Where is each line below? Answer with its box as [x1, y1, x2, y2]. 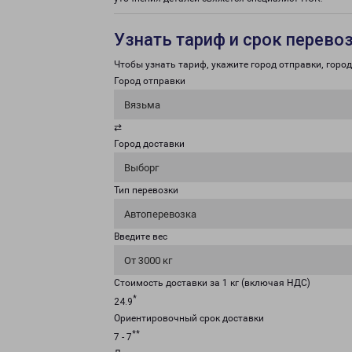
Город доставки [114, 138, 185, 149]
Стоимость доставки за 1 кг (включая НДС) [114, 277, 310, 288]
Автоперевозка [124, 208, 196, 220]
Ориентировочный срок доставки [114, 313, 264, 324]
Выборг [124, 162, 159, 174]
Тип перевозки [114, 185, 178, 196]
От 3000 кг [124, 255, 172, 266]
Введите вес [114, 231, 167, 242]
